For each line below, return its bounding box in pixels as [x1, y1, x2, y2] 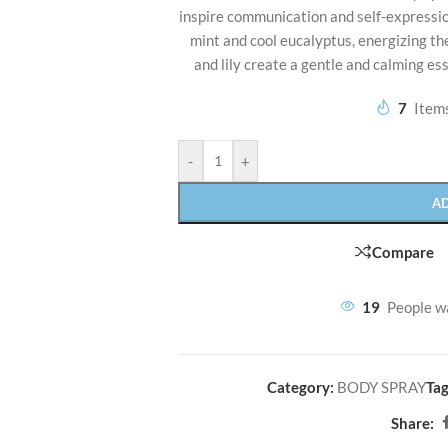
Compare [371, 242, 434, 261]
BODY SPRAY [336, 378, 426, 397]
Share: [391, 413, 435, 432]
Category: [266, 378, 334, 397]
